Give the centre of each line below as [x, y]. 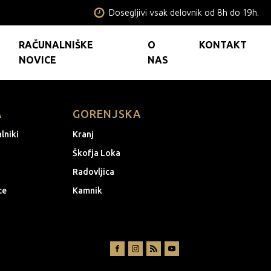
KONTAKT [223, 45]
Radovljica [93, 172]
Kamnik [87, 191]
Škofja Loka [96, 153]
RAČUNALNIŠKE [56, 45]
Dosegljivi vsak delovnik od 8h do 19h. [184, 12]
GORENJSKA [107, 114]
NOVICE [38, 60]
